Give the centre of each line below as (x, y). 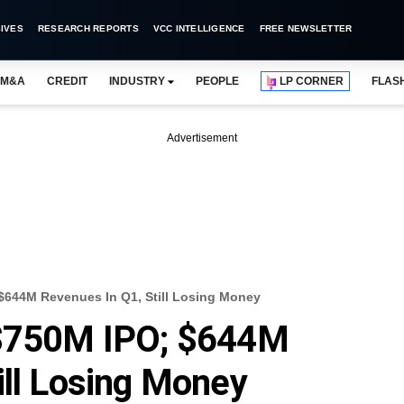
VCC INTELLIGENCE (199, 28)
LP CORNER (312, 81)
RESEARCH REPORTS (88, 28)
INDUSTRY (137, 81)
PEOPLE (217, 81)
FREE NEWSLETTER (306, 28)
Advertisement (202, 138)
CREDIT (67, 81)
